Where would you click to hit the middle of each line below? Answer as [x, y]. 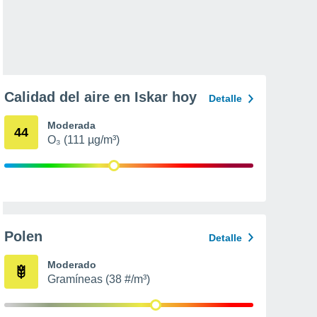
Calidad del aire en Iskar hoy [100, 97]
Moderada [71, 125]
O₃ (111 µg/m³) [83, 140]
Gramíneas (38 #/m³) [99, 279]
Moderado [72, 264]
